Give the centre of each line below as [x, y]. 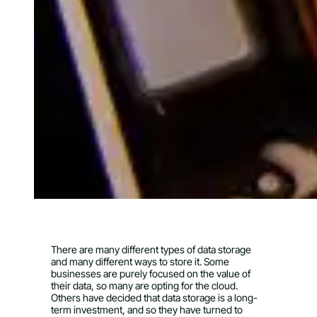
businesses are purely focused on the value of [151, 274]
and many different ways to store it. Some [140, 262]
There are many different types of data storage [151, 250]
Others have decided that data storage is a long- [154, 298]
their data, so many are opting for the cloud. [144, 286]
